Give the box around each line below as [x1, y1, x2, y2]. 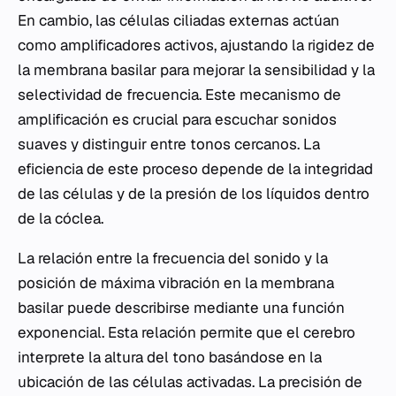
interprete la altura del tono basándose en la [18, 347, 322, 368]
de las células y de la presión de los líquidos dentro [18, 184, 369, 204]
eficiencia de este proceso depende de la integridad [18, 159, 373, 179]
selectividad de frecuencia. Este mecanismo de [18, 85, 341, 105]
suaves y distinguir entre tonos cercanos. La [18, 134, 320, 155]
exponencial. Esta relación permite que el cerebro [18, 323, 355, 343]
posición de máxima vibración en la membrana [18, 273, 334, 293]
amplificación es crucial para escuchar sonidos [18, 110, 337, 130]
